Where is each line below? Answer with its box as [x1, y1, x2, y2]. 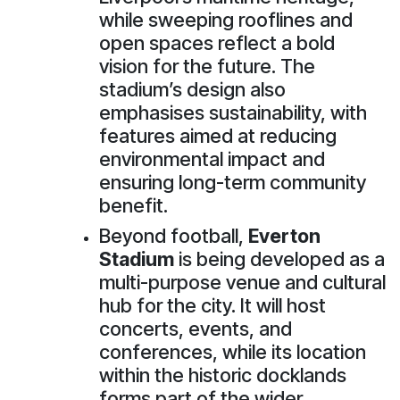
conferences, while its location [99, 339, 366, 363]
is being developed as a [174, 246, 385, 271]
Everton [248, 223, 321, 247]
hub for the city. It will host [99, 293, 326, 317]
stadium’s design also [99, 77, 286, 101]
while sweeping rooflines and [99, 7, 353, 31]
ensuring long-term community [99, 170, 366, 194]
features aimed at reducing [99, 123, 337, 147]
